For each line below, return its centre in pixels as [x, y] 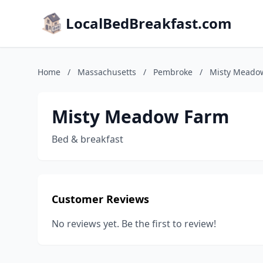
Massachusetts [107, 72]
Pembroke [173, 72]
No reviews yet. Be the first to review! [134, 224]
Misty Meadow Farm [140, 117]
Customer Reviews [100, 199]
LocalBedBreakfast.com [149, 23]
